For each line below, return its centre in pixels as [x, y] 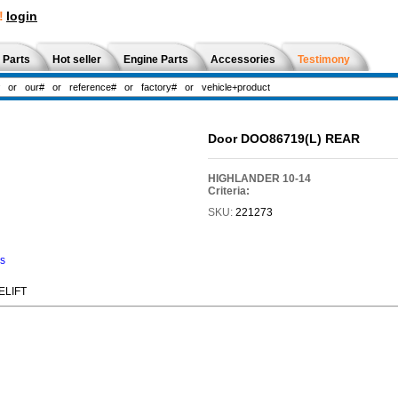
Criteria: [228, 191]
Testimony [324, 60]
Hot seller [77, 60]
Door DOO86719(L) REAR [283, 139]
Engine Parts [156, 60]
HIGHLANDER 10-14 [259, 178]
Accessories [243, 60]
